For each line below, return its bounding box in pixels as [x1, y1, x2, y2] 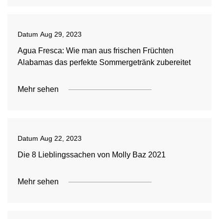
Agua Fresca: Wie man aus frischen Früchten [17, 46, 174, 55]
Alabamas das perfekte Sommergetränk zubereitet [17, 58, 191, 66]
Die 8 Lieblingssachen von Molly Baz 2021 [17, 151, 166, 159]
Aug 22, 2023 [40, 134, 82, 142]
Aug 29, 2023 [40, 30, 82, 38]
